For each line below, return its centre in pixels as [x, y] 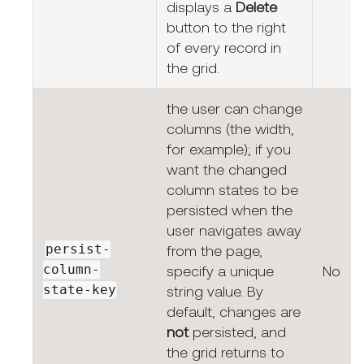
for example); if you [229, 149]
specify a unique [220, 271]
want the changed [227, 170]
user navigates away [234, 231]
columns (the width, [230, 129]
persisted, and [237, 332]
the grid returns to [225, 353]
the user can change [234, 109]
